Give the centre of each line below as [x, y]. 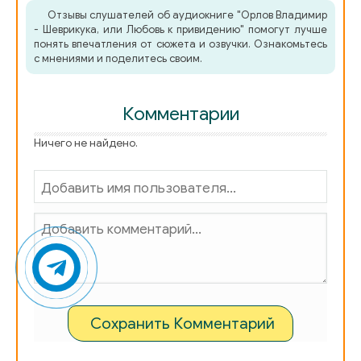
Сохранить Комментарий [183, 324]
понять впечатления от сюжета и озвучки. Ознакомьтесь [180, 44]
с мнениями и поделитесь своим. [118, 59]
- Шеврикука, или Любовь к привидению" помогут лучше [180, 30]
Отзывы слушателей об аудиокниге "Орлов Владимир [187, 15]
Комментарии [180, 114]
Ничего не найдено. [86, 143]
